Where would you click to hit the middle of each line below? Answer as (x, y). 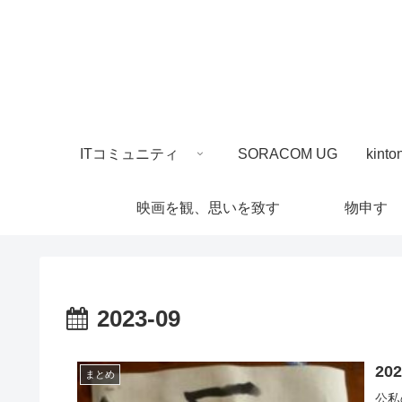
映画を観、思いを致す (208, 207)
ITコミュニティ (129, 153)
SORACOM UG (287, 153)
